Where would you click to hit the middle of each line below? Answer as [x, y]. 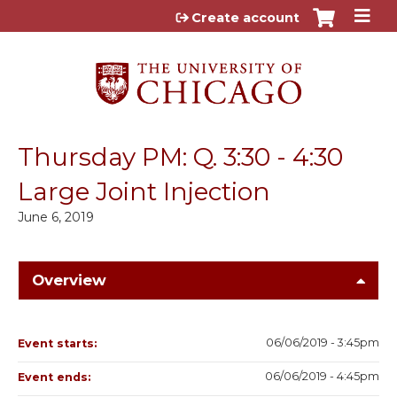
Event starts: [59, 343]
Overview [69, 280]
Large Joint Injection [144, 191]
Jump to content [198, 14]
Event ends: [56, 377]
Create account [245, 18]
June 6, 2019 [56, 217]
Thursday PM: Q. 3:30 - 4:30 [180, 156]
